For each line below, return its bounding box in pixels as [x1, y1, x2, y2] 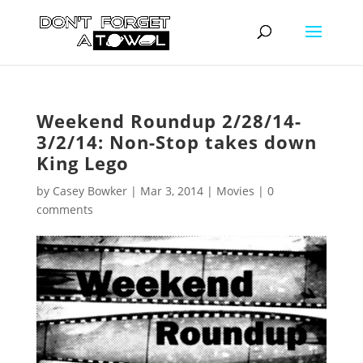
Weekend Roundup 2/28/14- [36, 109, 301, 133]
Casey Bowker [52, 183, 127, 199]
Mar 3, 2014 [139, 183, 203, 199]
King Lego [36, 151, 129, 175]
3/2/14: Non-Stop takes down [36, 130, 317, 154]
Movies [216, 183, 254, 199]
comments [36, 202, 93, 217]
